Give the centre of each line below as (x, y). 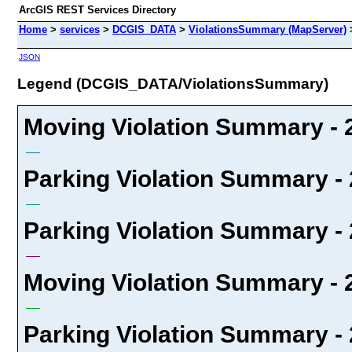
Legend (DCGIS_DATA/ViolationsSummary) (173, 83)
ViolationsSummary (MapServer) (268, 29)
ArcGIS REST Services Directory (97, 10)
